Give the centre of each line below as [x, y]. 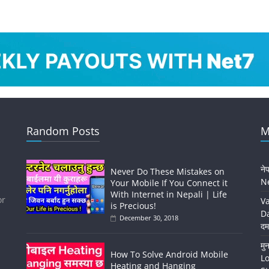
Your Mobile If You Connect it [169, 183]
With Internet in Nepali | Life [169, 195]
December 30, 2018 [149, 218]
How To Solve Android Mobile [169, 255]
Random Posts [63, 131]
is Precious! [133, 206]
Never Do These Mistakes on [168, 172]
